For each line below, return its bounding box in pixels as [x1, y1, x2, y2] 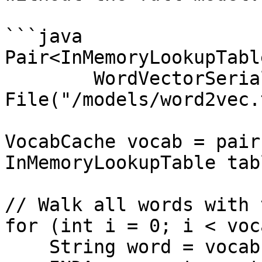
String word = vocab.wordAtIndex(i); [5, 236, 49, 257]
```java [5, 26, 82, 47]
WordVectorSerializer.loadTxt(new [5, 68, 94, 89]
